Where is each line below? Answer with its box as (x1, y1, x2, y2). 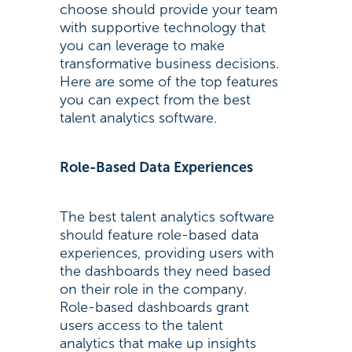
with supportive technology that (59, 19, 266, 36)
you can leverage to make (59, 37, 225, 54)
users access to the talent (59, 317, 223, 334)
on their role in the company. (59, 280, 247, 298)
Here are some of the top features (59, 73, 278, 90)
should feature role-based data (59, 226, 258, 244)
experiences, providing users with (59, 244, 274, 262)
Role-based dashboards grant (59, 299, 249, 316)
